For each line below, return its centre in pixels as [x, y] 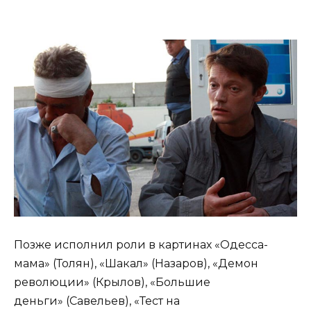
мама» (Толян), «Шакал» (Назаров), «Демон [136, 264]
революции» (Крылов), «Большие [112, 283]
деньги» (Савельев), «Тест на [97, 301]
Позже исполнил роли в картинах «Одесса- [141, 245]
